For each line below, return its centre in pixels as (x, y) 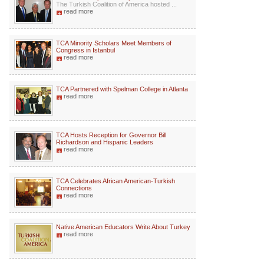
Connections (74, 188)
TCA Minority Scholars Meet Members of (114, 43)
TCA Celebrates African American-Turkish (115, 181)
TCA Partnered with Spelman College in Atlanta (122, 89)
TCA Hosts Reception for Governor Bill (111, 135)
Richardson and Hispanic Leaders (105, 142)
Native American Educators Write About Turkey (123, 227)
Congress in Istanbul (85, 50)
